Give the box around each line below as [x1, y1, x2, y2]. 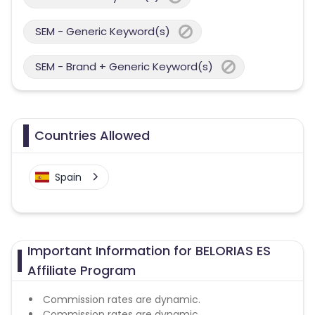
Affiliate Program [27, 262, 136, 279]
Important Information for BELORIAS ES [27, 242, 271, 259]
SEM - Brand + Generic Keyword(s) [35, 59, 213, 74]
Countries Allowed [34, 127, 150, 144]
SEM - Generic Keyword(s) [35, 24, 170, 39]
